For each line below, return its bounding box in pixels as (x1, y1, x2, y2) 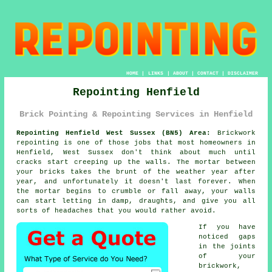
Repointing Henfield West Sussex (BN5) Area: (16, 129, 211, 137)
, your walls (201, 187, 256, 195)
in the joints (199, 242, 256, 250)
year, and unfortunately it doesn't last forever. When (16, 177, 256, 185)
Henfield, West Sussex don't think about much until (16, 148, 256, 156)
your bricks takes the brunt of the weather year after (16, 168, 256, 175)
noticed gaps (199, 233, 256, 240)
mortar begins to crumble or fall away (35, 187, 202, 195)
